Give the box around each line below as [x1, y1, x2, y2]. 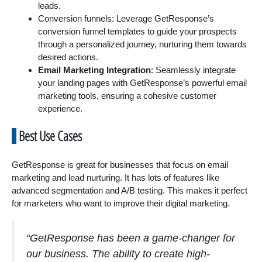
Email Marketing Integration [38, 64, 151, 75]
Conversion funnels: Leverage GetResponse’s [38, 13, 214, 23]
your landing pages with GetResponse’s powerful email [38, 77, 247, 88]
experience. [38, 103, 82, 113]
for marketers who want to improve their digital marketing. [12, 198, 230, 209]
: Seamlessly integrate [151, 64, 236, 75]
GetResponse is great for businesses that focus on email [12, 160, 228, 170]
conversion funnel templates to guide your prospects [38, 26, 237, 36]
